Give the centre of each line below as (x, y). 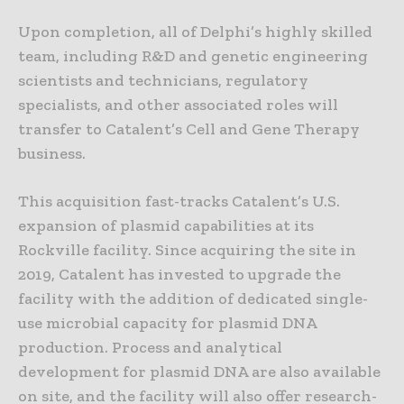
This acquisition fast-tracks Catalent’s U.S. (179, 201)
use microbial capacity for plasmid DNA (167, 322)
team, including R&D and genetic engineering (193, 55)
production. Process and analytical (150, 347)
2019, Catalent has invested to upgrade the (179, 274)
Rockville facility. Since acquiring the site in (187, 249)
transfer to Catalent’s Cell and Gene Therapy (189, 129)
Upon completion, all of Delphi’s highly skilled (195, 31)
